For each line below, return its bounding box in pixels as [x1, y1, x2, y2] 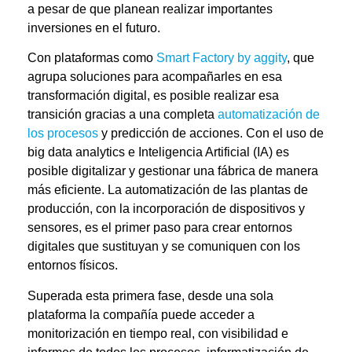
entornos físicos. [27, 258, 118, 273]
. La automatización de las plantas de [101, 183, 308, 197]
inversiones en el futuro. [27, 20, 160, 35]
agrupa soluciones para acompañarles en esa [27, 70, 282, 84]
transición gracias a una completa [27, 108, 218, 122]
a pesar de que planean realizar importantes [27, 2, 273, 16]
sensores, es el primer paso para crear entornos [27, 221, 292, 235]
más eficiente [27, 183, 101, 197]
